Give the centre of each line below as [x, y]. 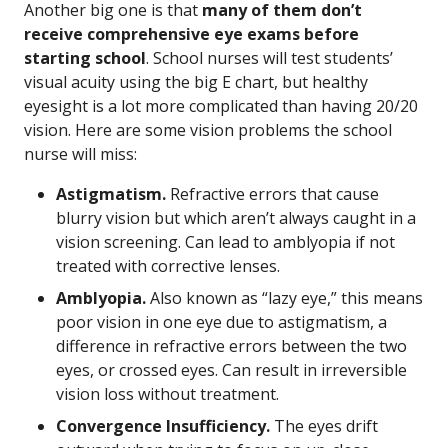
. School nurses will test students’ [269, 58]
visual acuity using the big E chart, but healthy [196, 82]
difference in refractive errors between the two [231, 346]
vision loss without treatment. [167, 394]
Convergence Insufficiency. [163, 426]
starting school [85, 58]
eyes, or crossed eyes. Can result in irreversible [231, 370]
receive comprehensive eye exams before [191, 34]
